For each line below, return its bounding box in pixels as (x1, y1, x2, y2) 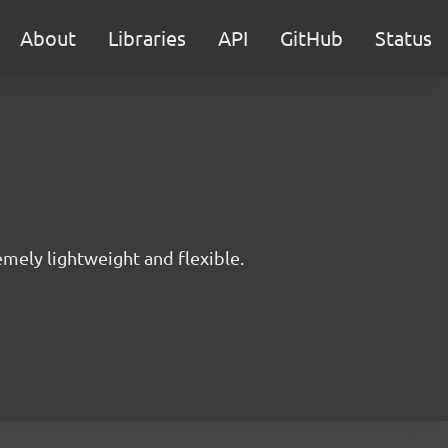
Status (375, 25, 432, 50)
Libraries (108, 25, 186, 50)
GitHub (280, 25, 343, 50)
